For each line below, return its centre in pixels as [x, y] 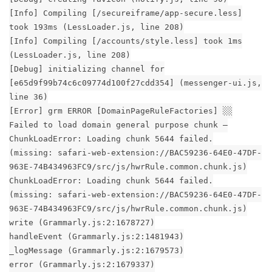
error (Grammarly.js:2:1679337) [82, 264]
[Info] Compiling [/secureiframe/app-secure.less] [126, 13]
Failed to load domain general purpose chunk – [118, 124]
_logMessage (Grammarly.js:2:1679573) [97, 250]
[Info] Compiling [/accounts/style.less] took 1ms [126, 41]
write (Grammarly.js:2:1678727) [82, 222]
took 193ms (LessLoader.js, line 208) [97, 27]
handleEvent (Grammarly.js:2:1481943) [97, 236]
